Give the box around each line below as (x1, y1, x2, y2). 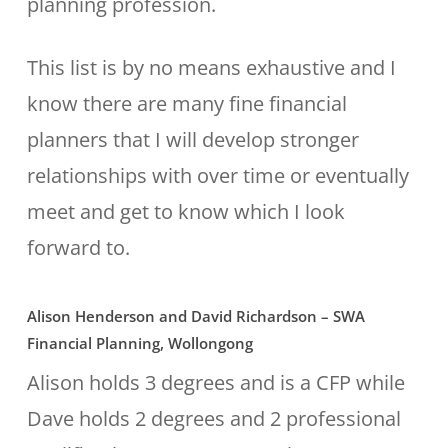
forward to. (26, 234, 130, 261)
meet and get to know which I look (26, 198, 345, 225)
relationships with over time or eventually (26, 162, 409, 189)
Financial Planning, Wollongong (26, 333, 253, 353)
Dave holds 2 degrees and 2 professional (26, 405, 401, 432)
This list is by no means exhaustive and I (26, 54, 396, 81)
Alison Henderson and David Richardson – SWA (26, 306, 365, 326)
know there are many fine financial (26, 90, 347, 117)
